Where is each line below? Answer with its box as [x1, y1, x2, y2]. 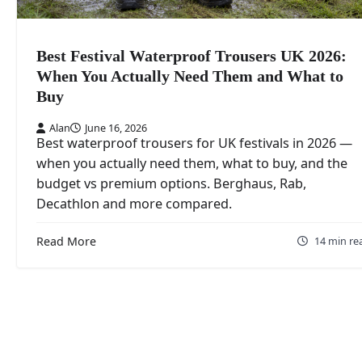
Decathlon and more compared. [36, 195, 232, 213]
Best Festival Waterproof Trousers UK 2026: [36, 48, 347, 65]
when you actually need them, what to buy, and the [36, 154, 347, 173]
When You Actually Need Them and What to [36, 68, 343, 86]
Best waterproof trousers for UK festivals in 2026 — [36, 134, 352, 153]
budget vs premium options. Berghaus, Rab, [36, 175, 306, 193]
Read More [36, 234, 96, 250]
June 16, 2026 [85, 120, 147, 136]
